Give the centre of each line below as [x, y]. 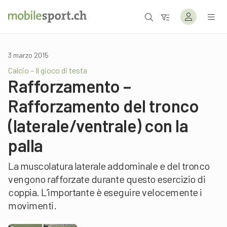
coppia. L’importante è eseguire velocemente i [105, 192]
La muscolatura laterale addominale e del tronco [109, 166]
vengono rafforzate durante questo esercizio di [107, 179]
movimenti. [32, 205]
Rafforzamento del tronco [103, 106]
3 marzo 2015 [28, 55]
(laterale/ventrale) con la [98, 125]
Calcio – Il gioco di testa [48, 70]
